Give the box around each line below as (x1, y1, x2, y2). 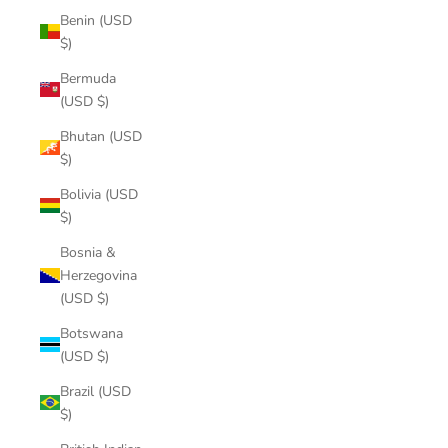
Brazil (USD (60, 381, 131, 401)
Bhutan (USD (60, 126, 142, 146)
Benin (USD (60, 10, 132, 30)
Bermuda (60, 68, 116, 88)
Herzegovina (60, 265, 137, 285)
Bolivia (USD (60, 184, 138, 204)
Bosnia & (60, 242, 116, 262)
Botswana (60, 323, 123, 343)
